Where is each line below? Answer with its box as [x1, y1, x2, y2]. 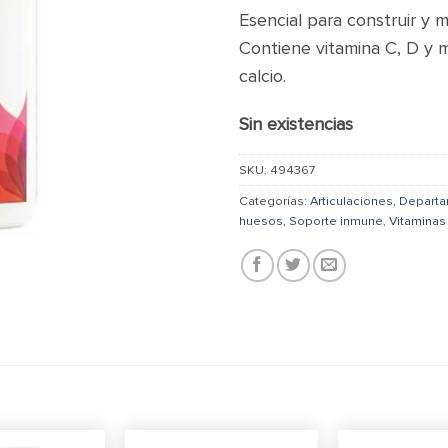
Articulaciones [310, 193, 393, 210]
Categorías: [239, 193, 310, 210]
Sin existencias [239, 113, 353, 136]
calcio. [239, 64, 286, 87]
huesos [239, 213, 283, 230]
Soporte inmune [289, 213, 383, 230]
